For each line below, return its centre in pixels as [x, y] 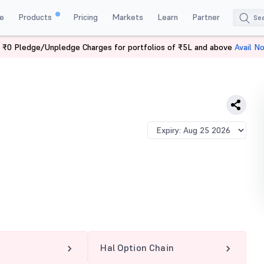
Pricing [85, 17]
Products [36, 17]
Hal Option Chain [137, 247]
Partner [206, 17]
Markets [127, 17]
